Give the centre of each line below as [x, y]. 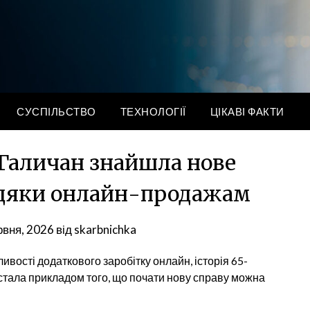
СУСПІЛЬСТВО [56, 111]
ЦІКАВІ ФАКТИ [247, 111]
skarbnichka [106, 229]
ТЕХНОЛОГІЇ [153, 111]
